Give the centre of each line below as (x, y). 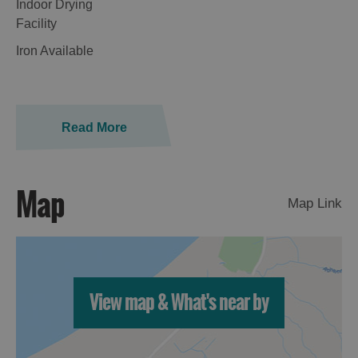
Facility (36, 24)
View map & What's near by (179, 303)
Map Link (315, 204)
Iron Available (55, 51)
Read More (94, 128)
